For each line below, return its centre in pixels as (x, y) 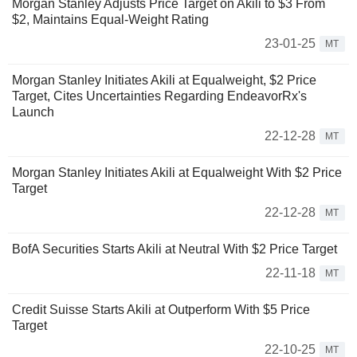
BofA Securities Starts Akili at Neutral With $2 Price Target (175, 249)
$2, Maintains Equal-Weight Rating (110, 20)
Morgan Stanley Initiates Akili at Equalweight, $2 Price (164, 80)
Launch (33, 112)
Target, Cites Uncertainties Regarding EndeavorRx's (159, 96)
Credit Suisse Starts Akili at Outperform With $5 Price (161, 310)
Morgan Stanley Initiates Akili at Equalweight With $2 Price (177, 173)
